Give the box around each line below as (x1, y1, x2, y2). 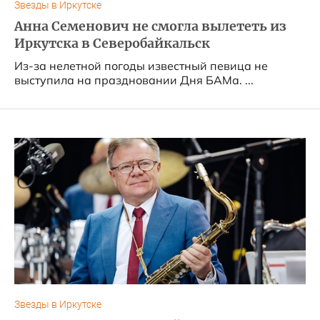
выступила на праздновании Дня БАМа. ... (14, 73, 254, 87)
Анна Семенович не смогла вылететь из (14, 19, 286, 34)
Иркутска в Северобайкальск (14, 36, 210, 51)
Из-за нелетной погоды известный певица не (14, 59, 268, 73)
